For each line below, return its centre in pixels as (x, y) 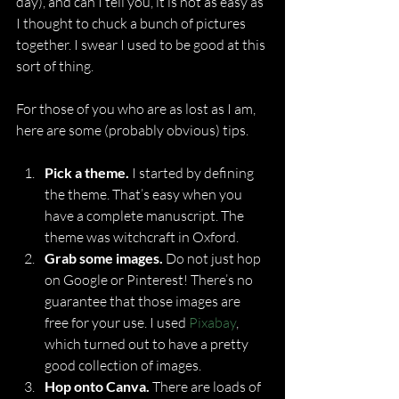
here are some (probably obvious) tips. (132, 130)
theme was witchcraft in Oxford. (142, 237)
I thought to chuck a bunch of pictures (132, 23)
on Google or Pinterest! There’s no (150, 280)
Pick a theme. (87, 172)
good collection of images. (123, 365)
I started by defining (193, 173)
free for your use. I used (117, 322)
